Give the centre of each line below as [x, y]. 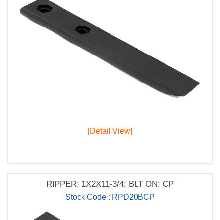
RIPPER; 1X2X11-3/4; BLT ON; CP [110, 184]
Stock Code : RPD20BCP [110, 197]
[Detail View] [110, 131]
